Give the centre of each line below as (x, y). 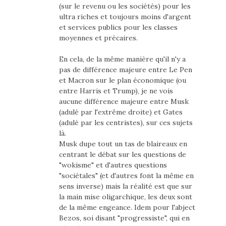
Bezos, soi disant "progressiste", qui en (124, 218)
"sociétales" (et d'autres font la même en (126, 176)
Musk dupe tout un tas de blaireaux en (123, 144)
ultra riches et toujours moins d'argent (125, 17)
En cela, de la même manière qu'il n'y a (122, 59)
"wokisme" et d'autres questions (113, 165)
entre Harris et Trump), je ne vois (116, 91)
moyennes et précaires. (98, 38)
